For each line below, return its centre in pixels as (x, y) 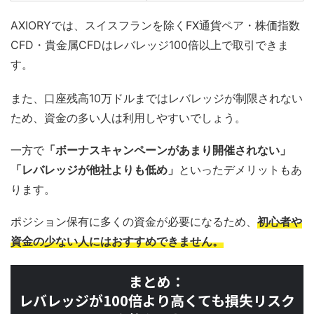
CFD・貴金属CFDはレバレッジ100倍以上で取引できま (150, 45)
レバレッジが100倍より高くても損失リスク (157, 300)
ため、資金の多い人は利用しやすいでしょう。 (128, 117)
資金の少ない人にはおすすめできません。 (117, 241)
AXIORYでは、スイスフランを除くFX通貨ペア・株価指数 (155, 25)
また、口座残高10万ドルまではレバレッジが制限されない (157, 98)
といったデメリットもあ (240, 169)
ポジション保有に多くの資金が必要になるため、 (134, 221)
